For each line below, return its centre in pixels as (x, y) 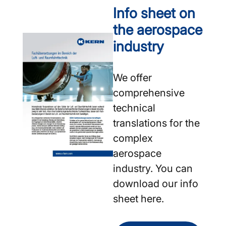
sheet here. (138, 199)
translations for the (156, 123)
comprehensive (149, 93)
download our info (156, 183)
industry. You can (153, 168)
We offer (132, 77)
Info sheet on (154, 13)
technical (134, 108)
